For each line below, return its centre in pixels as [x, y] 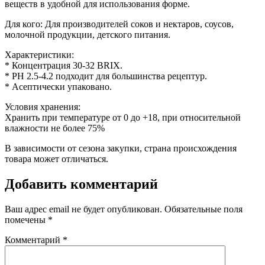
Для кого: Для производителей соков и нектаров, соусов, [119, 24]
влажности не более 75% [55, 128]
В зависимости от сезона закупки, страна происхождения [121, 148]
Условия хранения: [43, 106]
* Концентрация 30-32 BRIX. [64, 65]
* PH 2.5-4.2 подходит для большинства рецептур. [106, 76]
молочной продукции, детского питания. [88, 34]
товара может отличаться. [56, 159]
